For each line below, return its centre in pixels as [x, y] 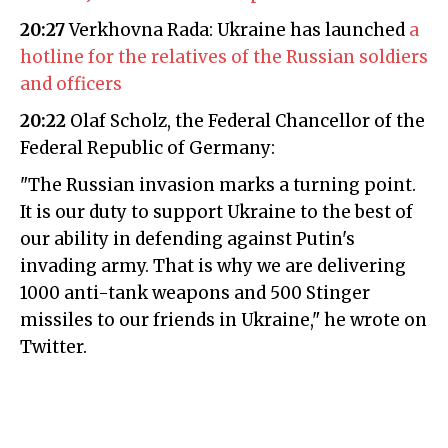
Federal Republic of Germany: [147, 148]
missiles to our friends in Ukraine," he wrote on [223, 320]
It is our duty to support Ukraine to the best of [216, 212]
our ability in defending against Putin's [187, 239]
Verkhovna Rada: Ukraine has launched [237, 30]
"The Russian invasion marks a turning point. [218, 185]
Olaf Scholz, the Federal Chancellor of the [245, 121]
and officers [71, 84]
